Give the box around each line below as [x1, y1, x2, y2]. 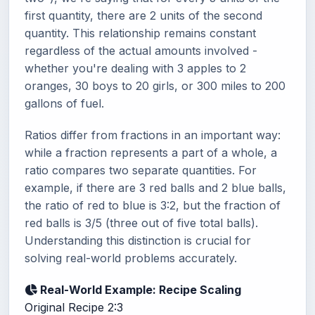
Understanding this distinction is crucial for [25, 233, 251, 247]
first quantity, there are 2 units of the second [25, 8, 262, 22]
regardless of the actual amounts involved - [25, 44, 257, 58]
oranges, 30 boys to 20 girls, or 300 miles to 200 [25, 79, 285, 93]
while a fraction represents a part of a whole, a [25, 146, 277, 160]
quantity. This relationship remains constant [25, 26, 256, 40]
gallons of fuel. [25, 96, 104, 110]
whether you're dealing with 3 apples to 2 [25, 61, 246, 75]
